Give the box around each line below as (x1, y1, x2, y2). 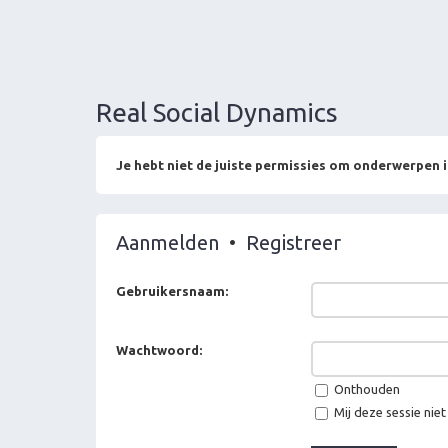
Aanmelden (116, 230, 219, 254)
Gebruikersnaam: (116, 283, 228, 298)
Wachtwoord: (116, 342, 202, 357)
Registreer (246, 230, 341, 254)
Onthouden (331, 381, 400, 396)
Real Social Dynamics (96, 97, 338, 127)
